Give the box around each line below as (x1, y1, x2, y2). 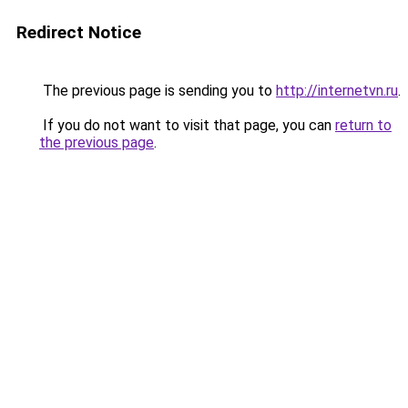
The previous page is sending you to (39, 82, 276, 99)
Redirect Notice (16, 22, 141, 43)
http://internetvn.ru (276, 82, 398, 99)
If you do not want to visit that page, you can (39, 117, 335, 134)
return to (335, 117, 392, 134)
